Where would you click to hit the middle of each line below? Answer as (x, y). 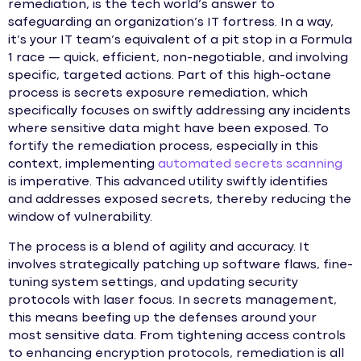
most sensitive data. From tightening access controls (177, 336)
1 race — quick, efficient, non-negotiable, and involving (178, 58)
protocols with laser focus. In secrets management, (174, 300)
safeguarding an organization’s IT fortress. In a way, (171, 23)
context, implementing (83, 165)
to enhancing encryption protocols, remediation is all (176, 353)
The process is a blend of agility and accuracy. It (159, 247)
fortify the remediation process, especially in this (163, 147)
